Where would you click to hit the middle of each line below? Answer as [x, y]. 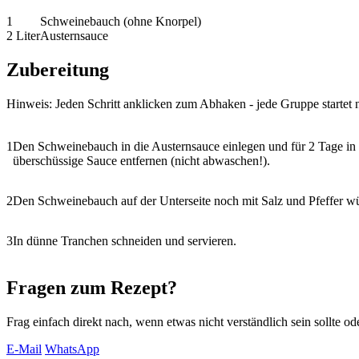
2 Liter [23, 36]
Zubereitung [58, 70]
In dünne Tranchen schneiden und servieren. [125, 240]
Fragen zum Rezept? [92, 287]
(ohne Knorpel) [162, 22]
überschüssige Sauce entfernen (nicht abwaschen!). [141, 160]
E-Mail [24, 349]
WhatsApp [72, 349]
